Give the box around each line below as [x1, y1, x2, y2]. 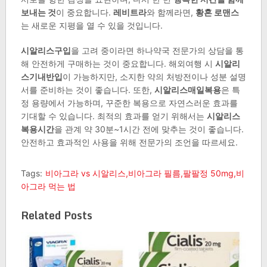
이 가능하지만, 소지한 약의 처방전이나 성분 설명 [62, 72, 246, 82]
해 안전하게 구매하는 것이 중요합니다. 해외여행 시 [20, 58, 215, 69]
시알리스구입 [20, 45, 71, 56]
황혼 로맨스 [195, 7, 239, 18]
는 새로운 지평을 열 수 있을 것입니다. [20, 20, 163, 31]
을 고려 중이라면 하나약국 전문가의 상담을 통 [70, 45, 244, 56]
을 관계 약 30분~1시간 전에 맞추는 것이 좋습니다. [54, 124, 244, 135]
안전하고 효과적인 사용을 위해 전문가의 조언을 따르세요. [20, 137, 238, 148]
